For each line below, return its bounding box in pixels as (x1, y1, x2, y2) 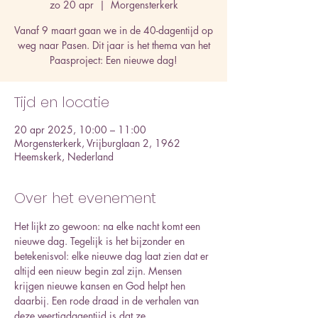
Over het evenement (14, 188, 156, 208)
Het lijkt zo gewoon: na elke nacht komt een (14, 219, 203, 233)
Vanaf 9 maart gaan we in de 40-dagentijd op (14, 23, 213, 37)
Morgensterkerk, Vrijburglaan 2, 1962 (14, 136, 180, 150)
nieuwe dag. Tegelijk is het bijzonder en (14, 234, 187, 248)
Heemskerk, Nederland (14, 150, 114, 163)
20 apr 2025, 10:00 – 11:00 (14, 123, 146, 136)
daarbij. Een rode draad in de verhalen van (14, 294, 202, 307)
